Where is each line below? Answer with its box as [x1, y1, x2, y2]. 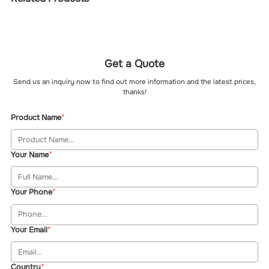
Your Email [11, 225, 48, 235]
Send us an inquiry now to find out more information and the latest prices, [13, 77, 256, 86]
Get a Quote [104, 57, 165, 71]
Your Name [11, 150, 49, 160]
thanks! [122, 87, 147, 97]
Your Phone [11, 187, 53, 198]
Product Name [11, 112, 62, 122]
